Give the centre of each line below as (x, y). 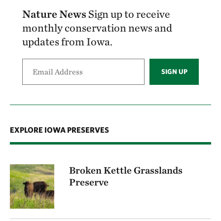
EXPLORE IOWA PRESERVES (59, 129)
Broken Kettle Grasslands (126, 170)
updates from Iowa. (67, 41)
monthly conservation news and (97, 28)
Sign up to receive (129, 14)
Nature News (55, 14)
